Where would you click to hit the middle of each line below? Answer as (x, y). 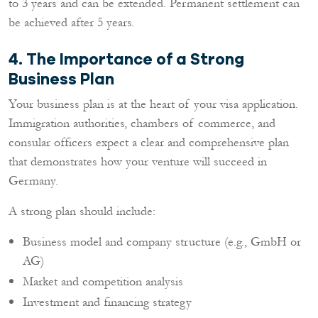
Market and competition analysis (103, 281)
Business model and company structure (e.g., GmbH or (162, 242)
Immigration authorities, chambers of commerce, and (142, 123)
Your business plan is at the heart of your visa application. (153, 104)
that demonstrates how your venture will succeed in (138, 161)
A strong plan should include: (82, 211)
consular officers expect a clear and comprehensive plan (149, 142)
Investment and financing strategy (107, 302)
